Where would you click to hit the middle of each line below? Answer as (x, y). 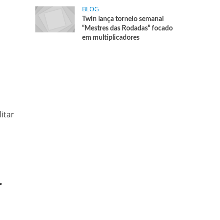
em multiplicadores (111, 38)
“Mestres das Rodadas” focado (128, 28)
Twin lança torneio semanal (123, 19)
